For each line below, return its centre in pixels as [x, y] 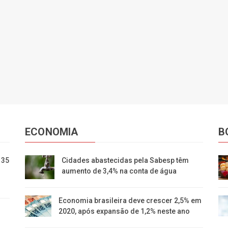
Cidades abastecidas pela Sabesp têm [125, 160]
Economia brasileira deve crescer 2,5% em [130, 200]
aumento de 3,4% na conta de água [119, 171]
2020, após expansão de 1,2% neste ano [124, 211]
